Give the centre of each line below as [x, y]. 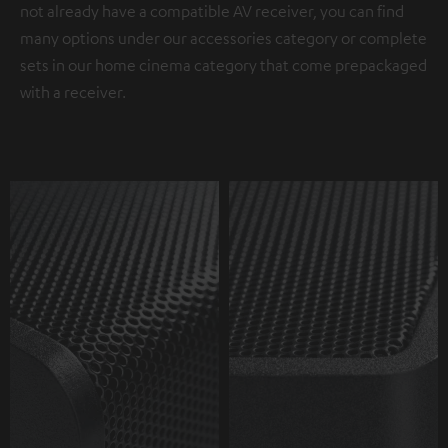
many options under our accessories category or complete [223, 37]
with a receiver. [73, 91]
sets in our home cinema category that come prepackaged [223, 64]
